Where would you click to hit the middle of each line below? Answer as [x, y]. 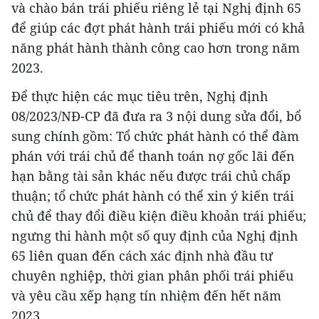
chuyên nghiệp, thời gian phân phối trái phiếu [152, 275]
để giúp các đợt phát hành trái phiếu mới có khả [158, 27]
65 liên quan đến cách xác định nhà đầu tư [142, 255]
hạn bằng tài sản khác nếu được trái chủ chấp [151, 176]
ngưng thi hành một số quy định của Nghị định [155, 235]
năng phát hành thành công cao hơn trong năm [156, 47]
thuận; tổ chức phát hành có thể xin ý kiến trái [153, 195]
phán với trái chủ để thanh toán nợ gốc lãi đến [153, 156]
